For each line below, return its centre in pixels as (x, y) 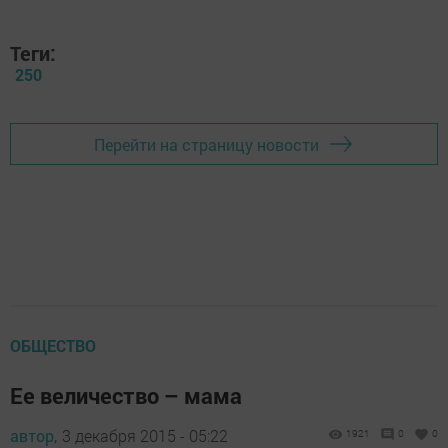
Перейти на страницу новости (206, 144)
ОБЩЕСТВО (53, 346)
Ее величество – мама (126, 396)
